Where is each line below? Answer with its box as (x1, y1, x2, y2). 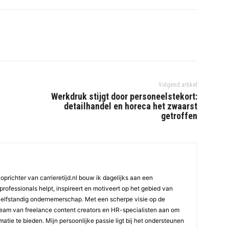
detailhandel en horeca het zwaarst (63, 101, 197, 112)
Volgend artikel (158, 81, 197, 89)
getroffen (161, 110, 197, 122)
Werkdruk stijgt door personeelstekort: (51, 91, 197, 102)
